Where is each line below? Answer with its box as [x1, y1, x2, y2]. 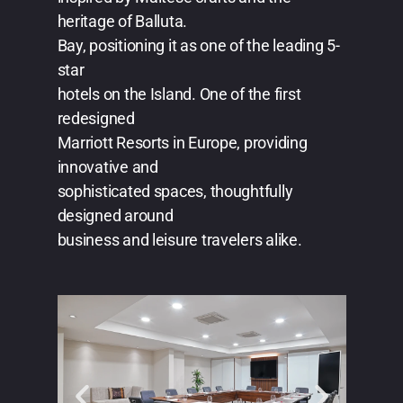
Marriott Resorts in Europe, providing [57, 133, 308, 153]
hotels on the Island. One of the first [57, 85, 301, 104]
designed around [57, 206, 174, 226]
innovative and [57, 157, 158, 177]
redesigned [57, 109, 135, 129]
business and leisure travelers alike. [57, 230, 302, 250]
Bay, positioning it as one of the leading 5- [57, 36, 340, 56]
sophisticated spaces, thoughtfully [57, 182, 293, 201]
